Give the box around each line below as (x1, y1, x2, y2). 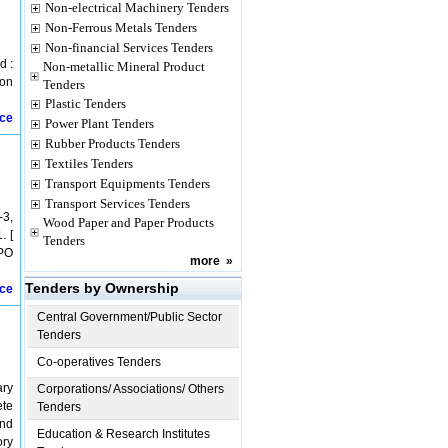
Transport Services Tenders (45, 196, 190, 211)
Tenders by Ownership (25, 280, 179, 296)
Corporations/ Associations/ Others (37, 382, 224, 396)
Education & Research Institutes (37, 427, 210, 441)
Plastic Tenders (45, 96, 126, 111)
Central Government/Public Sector (37, 310, 222, 324)
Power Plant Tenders (45, 116, 154, 131)
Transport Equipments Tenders (45, 176, 210, 191)
